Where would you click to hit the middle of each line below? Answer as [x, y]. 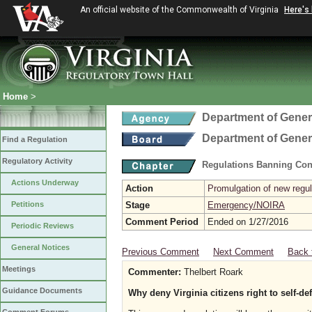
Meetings [19, 269]
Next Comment [243, 252]
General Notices [40, 247]
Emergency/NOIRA [246, 205]
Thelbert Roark [212, 272]
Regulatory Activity [37, 161]
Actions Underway [45, 182]
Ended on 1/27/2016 [248, 222]
